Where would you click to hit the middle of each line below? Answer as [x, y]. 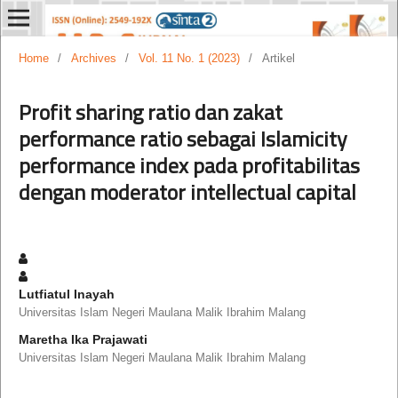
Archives [93, 58]
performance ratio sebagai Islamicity [183, 138]
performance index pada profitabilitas [189, 165]
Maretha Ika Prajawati [83, 339]
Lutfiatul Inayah [66, 294]
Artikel [278, 58]
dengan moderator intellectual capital [187, 191]
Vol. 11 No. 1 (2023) [189, 58]
